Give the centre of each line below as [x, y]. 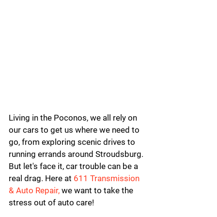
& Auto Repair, [34, 190]
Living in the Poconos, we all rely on [74, 118]
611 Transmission [108, 178]
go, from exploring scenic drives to [73, 142]
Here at [59, 178]
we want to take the [97, 190]
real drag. [27, 178]
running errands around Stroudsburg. [77, 154]
